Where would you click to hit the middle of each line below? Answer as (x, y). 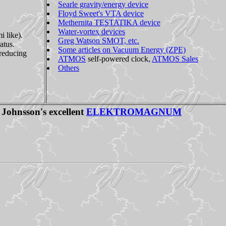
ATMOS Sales (175, 59)
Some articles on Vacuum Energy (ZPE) (122, 49)
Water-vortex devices (92, 31)
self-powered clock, (119, 59)
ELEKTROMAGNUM (134, 112)
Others (69, 68)
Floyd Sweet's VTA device (101, 13)
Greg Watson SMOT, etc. (99, 40)
